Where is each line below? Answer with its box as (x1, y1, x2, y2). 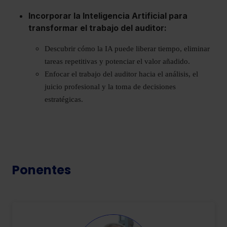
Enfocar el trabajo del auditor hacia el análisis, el (45, 69, 198, 78)
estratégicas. (45, 95, 83, 103)
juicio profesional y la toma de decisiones (45, 82, 176, 91)
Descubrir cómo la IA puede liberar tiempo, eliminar (45, 44, 210, 53)
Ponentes (12, 161, 71, 178)
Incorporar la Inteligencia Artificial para (28, 10, 187, 21)
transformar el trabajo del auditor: (28, 22, 167, 33)
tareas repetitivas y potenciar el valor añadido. (45, 57, 190, 65)
